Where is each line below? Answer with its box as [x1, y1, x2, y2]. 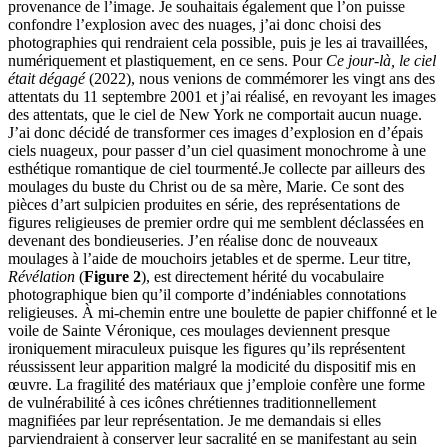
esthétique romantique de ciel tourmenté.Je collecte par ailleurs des [8, 160, 425, 178]
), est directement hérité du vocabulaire [141, 268, 384, 286]
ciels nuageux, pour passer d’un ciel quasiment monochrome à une [8, 142, 426, 160]
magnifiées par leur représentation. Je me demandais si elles [8, 412, 381, 430]
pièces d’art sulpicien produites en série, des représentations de [8, 196, 400, 214]
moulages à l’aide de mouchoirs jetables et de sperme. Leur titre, [8, 250, 411, 268]
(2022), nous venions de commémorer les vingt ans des [85, 70, 435, 88]
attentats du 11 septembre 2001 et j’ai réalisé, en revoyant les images [8, 88, 436, 106]
